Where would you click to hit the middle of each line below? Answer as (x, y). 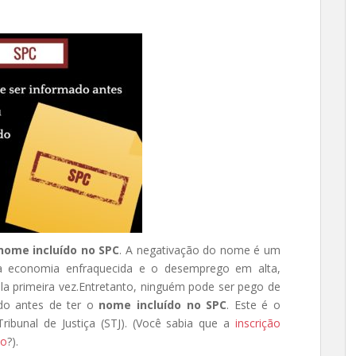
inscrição (258, 323)
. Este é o (254, 305)
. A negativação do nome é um (200, 250)
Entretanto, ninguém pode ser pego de (180, 286)
